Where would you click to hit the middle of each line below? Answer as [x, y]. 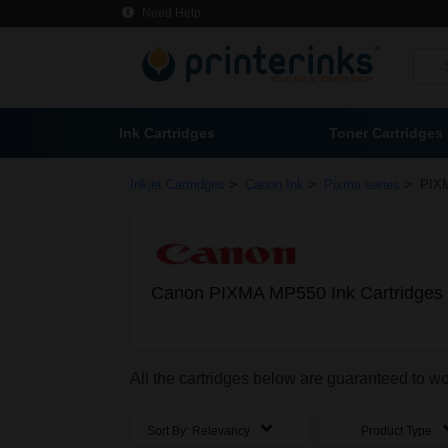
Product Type [398, 431]
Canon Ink [274, 184]
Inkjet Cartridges [177, 184]
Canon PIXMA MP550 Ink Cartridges [297, 293]
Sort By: [169, 431]
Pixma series [362, 184]
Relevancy [221, 431]
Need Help [170, 13]
